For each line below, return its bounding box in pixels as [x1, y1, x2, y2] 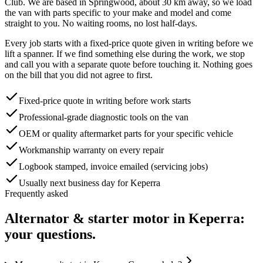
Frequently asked [5, 188, 68, 198]
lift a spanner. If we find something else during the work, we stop [5, 48, 245, 59]
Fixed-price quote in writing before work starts [19, 95, 191, 106]
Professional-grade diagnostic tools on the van [19, 112, 188, 122]
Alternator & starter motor [5, 210, 170, 226]
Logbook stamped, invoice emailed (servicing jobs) [19, 161, 208, 171]
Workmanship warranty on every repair [19, 144, 164, 155]
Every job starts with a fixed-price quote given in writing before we [5, 38, 253, 48]
